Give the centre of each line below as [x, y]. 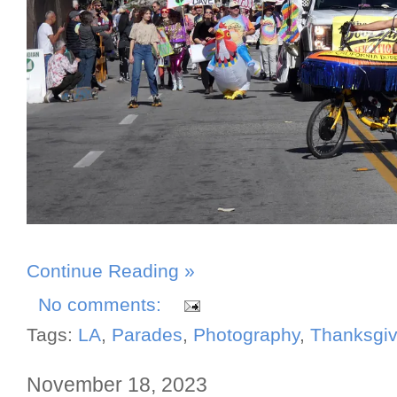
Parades [147, 335]
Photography [246, 335]
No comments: [102, 305]
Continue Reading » [111, 271]
